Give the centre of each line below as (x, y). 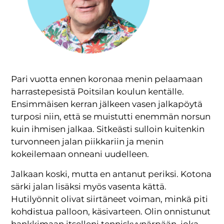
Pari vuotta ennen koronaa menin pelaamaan (107, 79)
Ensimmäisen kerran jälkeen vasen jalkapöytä (107, 104)
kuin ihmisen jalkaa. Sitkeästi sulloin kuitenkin (108, 129)
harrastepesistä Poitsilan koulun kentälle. (98, 92)
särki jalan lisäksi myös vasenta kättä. (89, 186)
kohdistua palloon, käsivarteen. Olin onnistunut (111, 211)
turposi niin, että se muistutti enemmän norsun (111, 117)
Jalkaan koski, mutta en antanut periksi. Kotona (111, 174)
